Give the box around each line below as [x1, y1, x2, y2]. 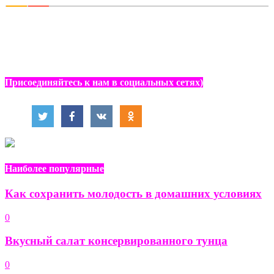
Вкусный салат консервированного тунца [5, 234, 228, 248]
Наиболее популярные [5, 163, 104, 174]
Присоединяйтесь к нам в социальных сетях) [5, 77, 203, 87]
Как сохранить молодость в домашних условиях [5, 187, 262, 200]
